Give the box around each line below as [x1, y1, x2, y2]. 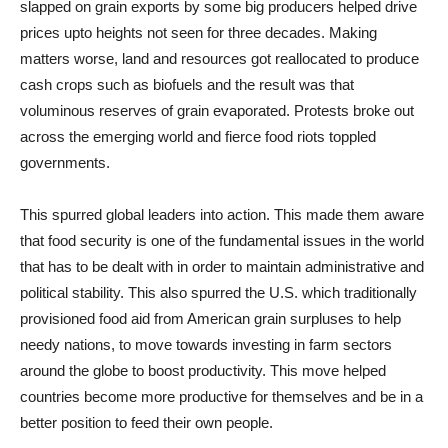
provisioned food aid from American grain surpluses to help [20, 310, 401, 328]
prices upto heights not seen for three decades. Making [20, 24, 377, 42]
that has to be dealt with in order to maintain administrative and [20, 258, 424, 276]
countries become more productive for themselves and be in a [20, 388, 423, 406]
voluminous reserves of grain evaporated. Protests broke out [20, 102, 414, 120]
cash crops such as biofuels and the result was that [20, 76, 354, 94]
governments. [20, 154, 110, 172]
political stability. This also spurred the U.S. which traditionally [20, 284, 417, 302]
